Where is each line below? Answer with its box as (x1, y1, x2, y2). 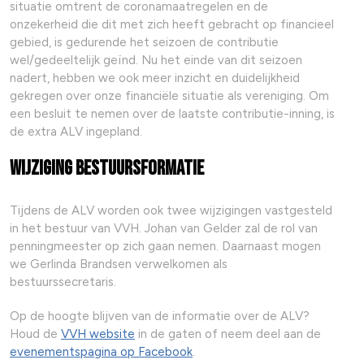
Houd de (10, 327, 61, 342)
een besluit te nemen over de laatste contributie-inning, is (10, 106, 335, 122)
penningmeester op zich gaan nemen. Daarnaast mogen (10, 239, 321, 254)
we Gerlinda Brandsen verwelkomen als (10, 257, 227, 272)
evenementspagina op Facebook (10, 344, 193, 360)
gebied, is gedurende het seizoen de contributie (10, 35, 279, 50)
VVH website (61, 327, 135, 342)
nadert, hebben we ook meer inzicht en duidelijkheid (10, 71, 300, 86)
